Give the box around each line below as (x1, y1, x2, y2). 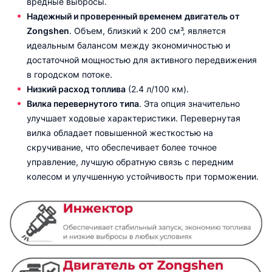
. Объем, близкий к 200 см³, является (69, 25, 226, 36)
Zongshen (27, 25, 69, 36)
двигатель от (185, 10, 240, 21)
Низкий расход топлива (27, 83, 126, 94)
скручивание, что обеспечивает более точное (27, 141, 217, 152)
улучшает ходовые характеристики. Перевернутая (27, 112, 240, 123)
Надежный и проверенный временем (27, 10, 182, 21)
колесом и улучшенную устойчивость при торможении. (27, 171, 259, 182)
